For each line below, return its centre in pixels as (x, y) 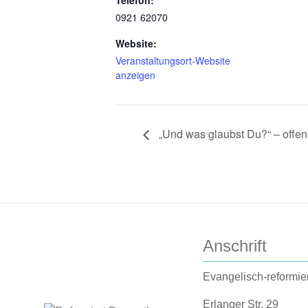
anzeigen (135, 75)
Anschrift (235, 245)
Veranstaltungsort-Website (173, 60)
